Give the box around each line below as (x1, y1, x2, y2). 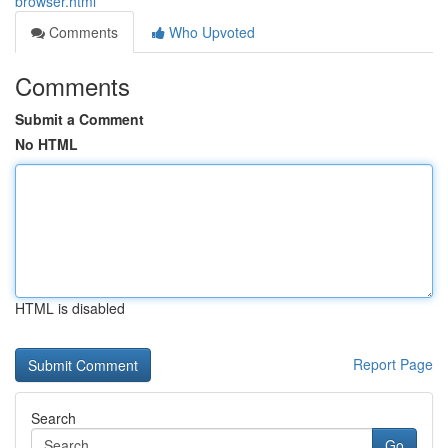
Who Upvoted (165, 22, 255, 42)
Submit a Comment (15, 109, 144, 129)
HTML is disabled (15, 298, 125, 318)
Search (31, 408, 76, 428)
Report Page (353, 354, 433, 374)
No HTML (15, 134, 78, 154)
